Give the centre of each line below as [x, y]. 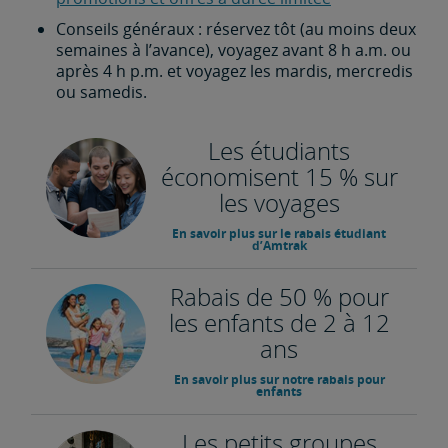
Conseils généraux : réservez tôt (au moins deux [236, 29]
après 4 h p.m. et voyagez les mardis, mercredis [234, 71]
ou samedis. [101, 92]
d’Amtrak [279, 245]
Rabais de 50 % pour [279, 296]
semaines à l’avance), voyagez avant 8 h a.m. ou [233, 50]
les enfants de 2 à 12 [279, 322]
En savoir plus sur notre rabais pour [279, 379]
